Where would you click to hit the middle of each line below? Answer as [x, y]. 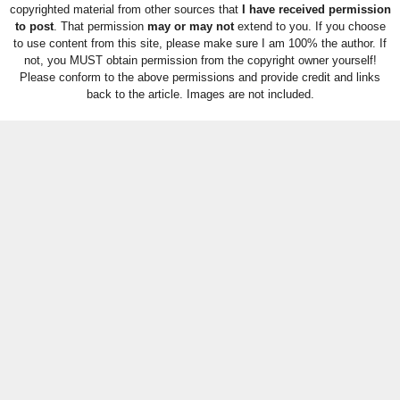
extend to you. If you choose [309, 26]
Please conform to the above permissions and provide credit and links [200, 77]
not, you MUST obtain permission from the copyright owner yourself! [200, 60]
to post [34, 26]
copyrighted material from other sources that [124, 9]
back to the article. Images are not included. [200, 94]
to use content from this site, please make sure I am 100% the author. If [200, 43]
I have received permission [314, 9]
